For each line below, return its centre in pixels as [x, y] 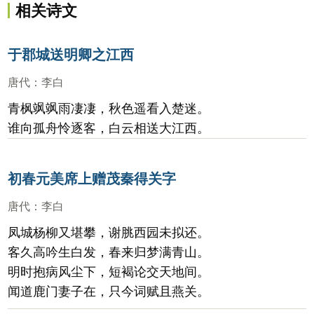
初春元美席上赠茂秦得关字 [92, 179]
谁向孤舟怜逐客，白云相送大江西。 [109, 128]
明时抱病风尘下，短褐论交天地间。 [109, 272]
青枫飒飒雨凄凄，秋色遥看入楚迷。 [109, 109]
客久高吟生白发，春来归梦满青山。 [109, 252]
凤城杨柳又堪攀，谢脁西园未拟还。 [109, 233]
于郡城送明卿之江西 [71, 55]
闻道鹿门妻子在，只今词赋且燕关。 [109, 292]
